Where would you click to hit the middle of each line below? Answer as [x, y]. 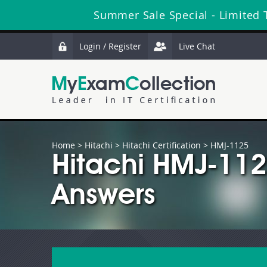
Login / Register [110, 46]
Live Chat [197, 46]
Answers [104, 197]
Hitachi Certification [162, 145]
